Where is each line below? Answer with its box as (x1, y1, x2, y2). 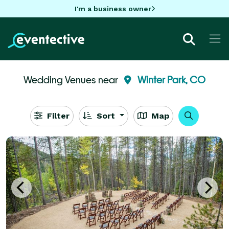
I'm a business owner (74, 4, 151, 13)
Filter (44, 110, 70, 121)
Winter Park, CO (138, 74, 205, 85)
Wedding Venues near (24, 74, 120, 85)
